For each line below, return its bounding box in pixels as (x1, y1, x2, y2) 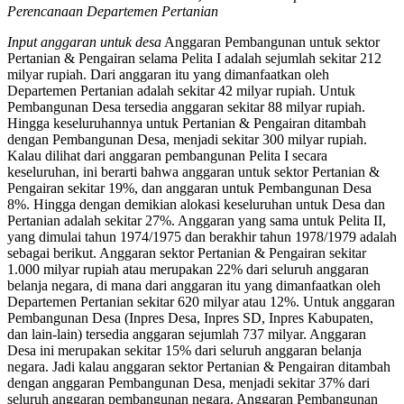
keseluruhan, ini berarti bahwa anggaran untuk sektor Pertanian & (7, 163, 380, 179)
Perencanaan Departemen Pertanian (7, 3, 218, 19)
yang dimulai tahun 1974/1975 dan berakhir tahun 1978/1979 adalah (7, 228, 397, 244)
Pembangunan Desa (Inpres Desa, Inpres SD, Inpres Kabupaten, (7, 309, 373, 326)
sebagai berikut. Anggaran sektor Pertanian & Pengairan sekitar (7, 244, 366, 261)
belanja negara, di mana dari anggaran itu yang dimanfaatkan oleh (7, 277, 381, 293)
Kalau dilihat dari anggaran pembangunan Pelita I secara (7, 147, 327, 163)
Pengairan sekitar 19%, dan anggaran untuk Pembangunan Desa (7, 179, 372, 196)
